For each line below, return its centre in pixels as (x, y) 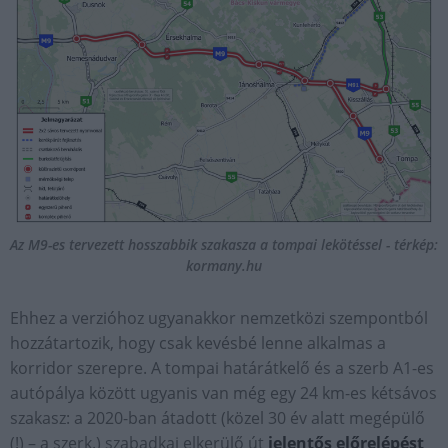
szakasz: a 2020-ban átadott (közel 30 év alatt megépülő (217, 417)
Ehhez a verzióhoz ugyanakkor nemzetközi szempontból (219, 317)
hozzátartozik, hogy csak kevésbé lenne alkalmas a (198, 342)
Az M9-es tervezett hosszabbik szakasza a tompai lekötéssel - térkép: (224, 244)
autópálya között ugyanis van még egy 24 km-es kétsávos (223, 392)
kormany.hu (224, 265)
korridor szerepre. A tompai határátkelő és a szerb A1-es (222, 367)
